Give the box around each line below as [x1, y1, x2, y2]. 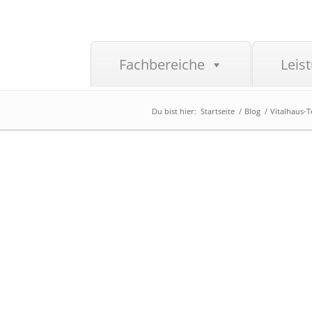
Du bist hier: [151, 105, 196, 116]
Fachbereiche [118, 55, 205, 74]
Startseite [200, 105, 235, 116]
